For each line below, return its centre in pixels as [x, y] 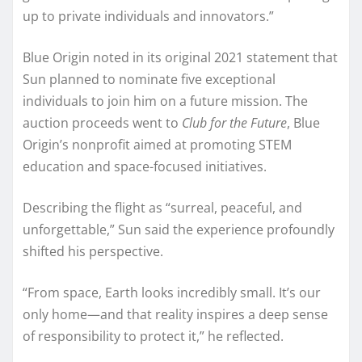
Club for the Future [234, 123]
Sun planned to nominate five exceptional [149, 80]
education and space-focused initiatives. [145, 167]
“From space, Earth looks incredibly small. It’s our [172, 293]
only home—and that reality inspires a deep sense [175, 315]
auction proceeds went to [102, 123]
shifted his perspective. [93, 252]
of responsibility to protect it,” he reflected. [153, 337]
